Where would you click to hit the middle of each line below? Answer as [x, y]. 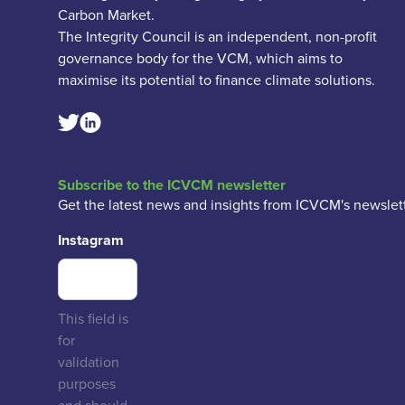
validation [89, 362]
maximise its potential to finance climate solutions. [217, 80]
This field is [93, 319]
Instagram [91, 240]
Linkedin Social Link [141, 122]
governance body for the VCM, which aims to [200, 58]
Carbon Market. [106, 15]
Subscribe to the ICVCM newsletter [172, 185]
